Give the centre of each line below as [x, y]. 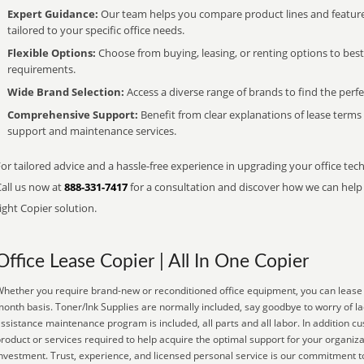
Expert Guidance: [53, 14]
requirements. [41, 69]
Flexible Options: [52, 53]
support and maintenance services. [92, 131]
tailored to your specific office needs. [96, 30]
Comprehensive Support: [73, 115]
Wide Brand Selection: [66, 92]
